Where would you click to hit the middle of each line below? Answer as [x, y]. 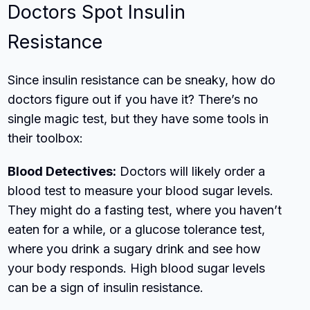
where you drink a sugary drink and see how [135, 248]
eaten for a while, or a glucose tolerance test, [137, 229]
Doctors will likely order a [191, 171]
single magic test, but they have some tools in [138, 118]
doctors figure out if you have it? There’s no [133, 99]
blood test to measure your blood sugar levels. [141, 190]
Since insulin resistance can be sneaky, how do [142, 80]
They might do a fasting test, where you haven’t [145, 210]
